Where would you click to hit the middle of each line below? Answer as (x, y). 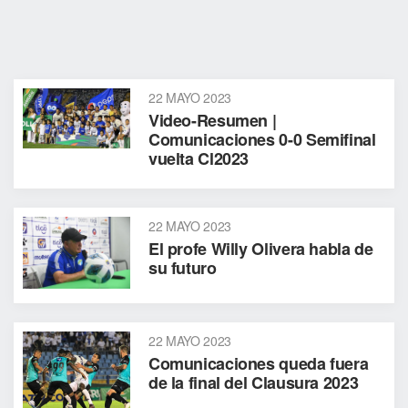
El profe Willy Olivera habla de (260, 249)
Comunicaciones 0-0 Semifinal (262, 139)
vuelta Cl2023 (199, 158)
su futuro (182, 268)
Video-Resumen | (212, 120)
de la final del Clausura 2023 (253, 382)
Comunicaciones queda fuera (258, 363)
